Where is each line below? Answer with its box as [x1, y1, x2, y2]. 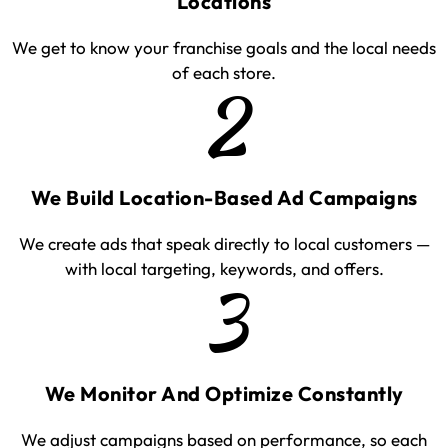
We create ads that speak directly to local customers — [18, 232, 430, 254]
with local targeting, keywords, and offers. [64, 257, 384, 279]
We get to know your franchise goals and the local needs [12, 36, 436, 58]
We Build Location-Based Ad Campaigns [30, 184, 418, 210]
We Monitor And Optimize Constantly [44, 380, 404, 406]
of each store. [172, 61, 276, 83]
